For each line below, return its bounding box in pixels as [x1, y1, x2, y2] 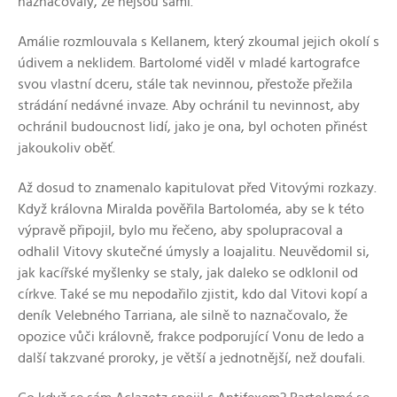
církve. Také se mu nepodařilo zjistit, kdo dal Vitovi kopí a [18, 286, 368, 301]
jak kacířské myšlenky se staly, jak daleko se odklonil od [18, 265, 358, 280]
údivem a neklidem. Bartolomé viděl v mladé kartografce [18, 55, 360, 70]
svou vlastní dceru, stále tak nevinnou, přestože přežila [18, 76, 353, 91]
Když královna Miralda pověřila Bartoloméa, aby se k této [18, 201, 364, 216]
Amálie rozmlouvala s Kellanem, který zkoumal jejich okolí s [18, 34, 379, 49]
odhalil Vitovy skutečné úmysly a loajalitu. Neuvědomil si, [18, 244, 370, 259]
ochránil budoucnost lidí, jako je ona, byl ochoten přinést [18, 119, 368, 134]
